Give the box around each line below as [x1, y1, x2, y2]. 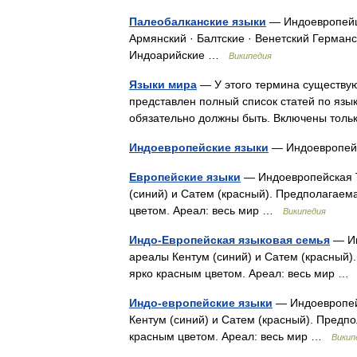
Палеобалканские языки [129, 15, 266, 28]
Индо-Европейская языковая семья [129, 233, 330, 246]
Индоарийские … [129, 49, 229, 61]
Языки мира [129, 78, 197, 91]
